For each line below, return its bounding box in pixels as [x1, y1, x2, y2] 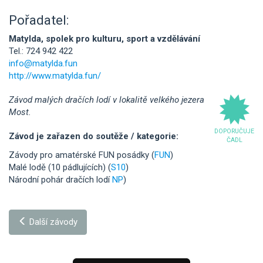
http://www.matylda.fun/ [9, 70, 101, 81]
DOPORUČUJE [214, 127, 254, 135]
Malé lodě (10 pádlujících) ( [9, 161, 111, 173]
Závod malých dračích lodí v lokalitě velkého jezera [9, 95, 204, 105]
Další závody [27, 216, 77, 227]
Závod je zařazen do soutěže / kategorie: [9, 131, 178, 141]
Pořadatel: [9, 12, 69, 28]
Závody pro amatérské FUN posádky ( [9, 149, 154, 160]
